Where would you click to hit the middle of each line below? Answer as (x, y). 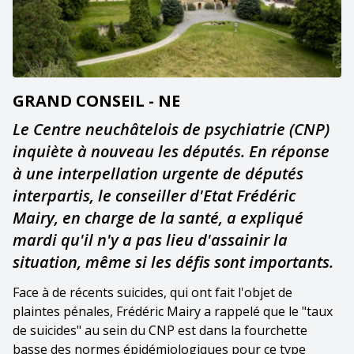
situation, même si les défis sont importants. (173, 262)
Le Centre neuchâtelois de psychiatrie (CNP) (171, 129)
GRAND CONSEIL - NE (96, 100)
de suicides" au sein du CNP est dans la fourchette (160, 330)
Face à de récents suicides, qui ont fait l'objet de (153, 292)
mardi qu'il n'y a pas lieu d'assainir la (150, 239)
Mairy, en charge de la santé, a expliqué (158, 217)
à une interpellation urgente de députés (158, 173)
